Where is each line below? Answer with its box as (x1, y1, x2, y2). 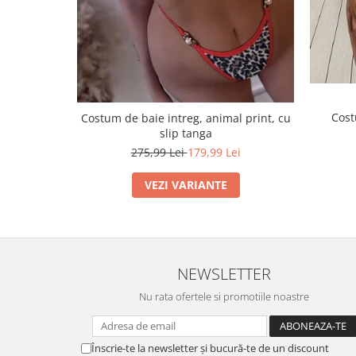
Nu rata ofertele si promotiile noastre (139, 288, 309, 304)
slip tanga (159, 125, 212, 141)
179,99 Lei (187, 144, 241, 160)
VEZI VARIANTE (144, 176, 227, 192)
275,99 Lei (130, 144, 188, 160)
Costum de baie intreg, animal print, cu (80, 110, 278, 126)
